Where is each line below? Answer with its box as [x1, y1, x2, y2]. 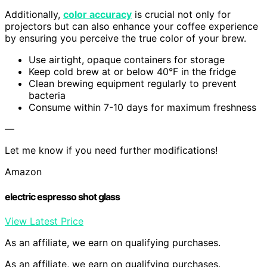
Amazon [5, 166, 42, 178]
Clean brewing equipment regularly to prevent [29, 77, 237, 90]
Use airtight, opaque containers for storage [29, 54, 225, 66]
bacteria [29, 89, 66, 102]
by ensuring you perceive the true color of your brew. [5, 32, 246, 45]
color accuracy [63, 8, 132, 21]
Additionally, [5, 8, 63, 21]
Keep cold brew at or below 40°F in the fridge [29, 66, 236, 78]
